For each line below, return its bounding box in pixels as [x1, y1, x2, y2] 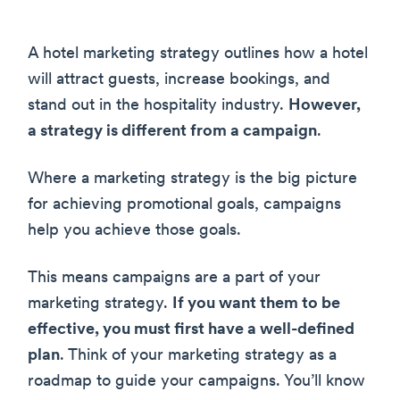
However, [288, 96, 361, 114]
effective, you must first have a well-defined [28, 321, 354, 338]
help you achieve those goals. [28, 221, 241, 239]
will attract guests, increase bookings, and [28, 71, 330, 88]
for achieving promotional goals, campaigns [28, 196, 341, 213]
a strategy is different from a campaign [28, 122, 317, 140]
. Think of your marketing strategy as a [60, 346, 337, 364]
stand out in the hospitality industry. [28, 96, 288, 114]
